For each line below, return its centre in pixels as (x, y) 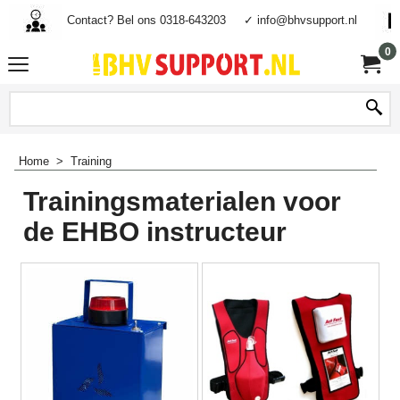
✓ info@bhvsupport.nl (300, 20)
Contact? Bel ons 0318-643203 (146, 20)
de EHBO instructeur (155, 231)
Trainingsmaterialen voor (182, 201)
